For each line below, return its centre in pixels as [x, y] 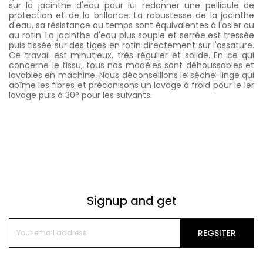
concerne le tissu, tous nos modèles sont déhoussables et [131, 65]
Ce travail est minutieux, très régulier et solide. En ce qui [131, 55]
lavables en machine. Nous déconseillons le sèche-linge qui [131, 75]
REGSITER [217, 233]
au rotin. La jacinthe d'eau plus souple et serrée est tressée [131, 35]
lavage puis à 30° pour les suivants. [80, 95]
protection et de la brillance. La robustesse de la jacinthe [131, 15]
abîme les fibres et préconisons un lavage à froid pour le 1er [131, 85]
